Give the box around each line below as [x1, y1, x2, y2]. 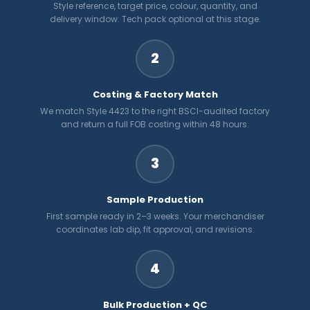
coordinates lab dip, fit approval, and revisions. [55, 223, 255, 235]
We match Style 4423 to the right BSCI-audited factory [40, 104, 270, 117]
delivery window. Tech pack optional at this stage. [49, 12, 261, 25]
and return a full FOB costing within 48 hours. [61, 118, 249, 130]
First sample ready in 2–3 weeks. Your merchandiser [46, 210, 264, 222]
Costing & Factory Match [92, 87, 218, 101]
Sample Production [107, 192, 203, 206]
